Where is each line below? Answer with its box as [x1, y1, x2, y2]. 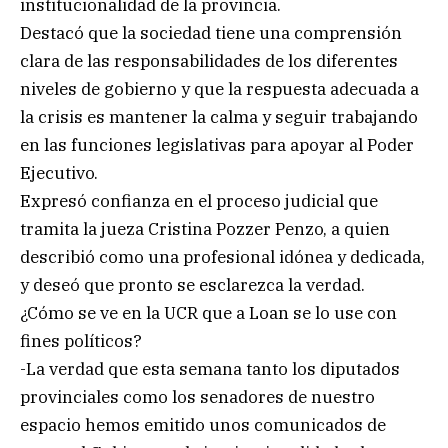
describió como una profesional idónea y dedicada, [20, 246, 425, 269]
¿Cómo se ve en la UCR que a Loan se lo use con [20, 302, 397, 325]
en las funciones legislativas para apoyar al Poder [20, 134, 414, 157]
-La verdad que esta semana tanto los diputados [20, 358, 400, 381]
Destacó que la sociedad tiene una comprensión [20, 22, 402, 45]
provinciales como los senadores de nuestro [20, 386, 375, 409]
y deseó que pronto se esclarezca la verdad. [20, 274, 365, 297]
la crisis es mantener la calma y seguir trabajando [20, 106, 418, 129]
